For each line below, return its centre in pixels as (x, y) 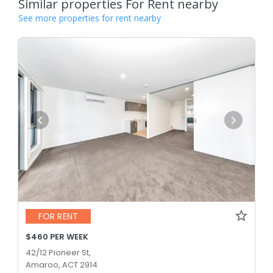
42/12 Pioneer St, (58, 252)
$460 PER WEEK (57, 236)
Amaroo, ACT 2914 (62, 264)
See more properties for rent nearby (90, 18)
